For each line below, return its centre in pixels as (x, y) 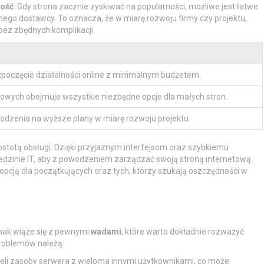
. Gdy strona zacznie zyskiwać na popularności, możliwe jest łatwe (136, 7)
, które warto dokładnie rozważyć (182, 232)
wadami (106, 232)
